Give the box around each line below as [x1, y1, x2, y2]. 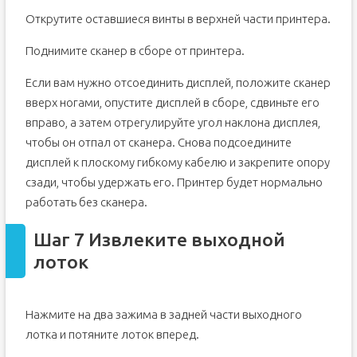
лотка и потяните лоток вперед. [25, 328, 199, 341]
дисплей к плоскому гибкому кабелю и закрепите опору [25, 155, 330, 169]
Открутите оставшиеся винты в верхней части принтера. [25, 12, 331, 25]
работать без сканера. [25, 195, 147, 209]
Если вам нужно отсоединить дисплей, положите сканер [25, 76, 331, 89]
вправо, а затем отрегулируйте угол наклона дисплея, [25, 116, 320, 129]
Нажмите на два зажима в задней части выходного [25, 308, 302, 321]
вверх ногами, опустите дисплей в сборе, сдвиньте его [25, 96, 320, 109]
